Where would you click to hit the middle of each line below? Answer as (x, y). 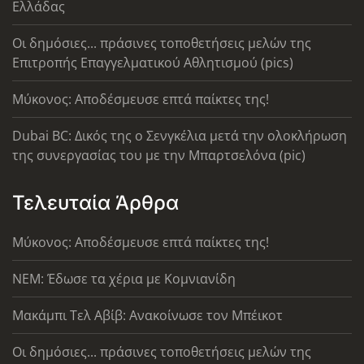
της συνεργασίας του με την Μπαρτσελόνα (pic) (159, 155)
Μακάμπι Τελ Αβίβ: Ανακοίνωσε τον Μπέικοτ (147, 315)
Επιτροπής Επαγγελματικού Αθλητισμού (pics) (153, 62)
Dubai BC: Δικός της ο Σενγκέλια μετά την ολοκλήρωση (180, 135)
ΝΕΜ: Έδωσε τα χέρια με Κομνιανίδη (124, 278)
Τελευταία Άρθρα (95, 202)
